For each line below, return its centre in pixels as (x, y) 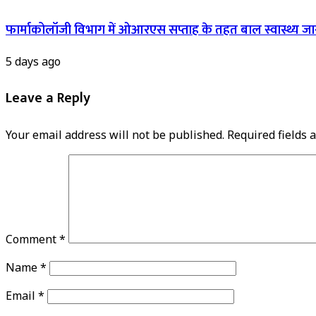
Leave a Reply (48, 98)
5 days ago (33, 62)
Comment (32, 239)
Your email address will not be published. (115, 135)
